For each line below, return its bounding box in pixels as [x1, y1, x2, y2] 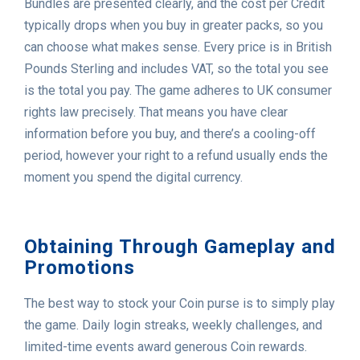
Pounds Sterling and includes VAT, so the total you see [24, 61, 329, 77]
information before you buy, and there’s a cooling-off [24, 126, 316, 142]
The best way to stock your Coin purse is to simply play [24, 296, 335, 312]
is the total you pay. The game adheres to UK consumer [24, 83, 332, 99]
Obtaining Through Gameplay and [24, 235, 336, 259]
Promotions [24, 256, 135, 280]
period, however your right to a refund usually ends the [24, 148, 328, 164]
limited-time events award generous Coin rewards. [24, 339, 307, 355]
